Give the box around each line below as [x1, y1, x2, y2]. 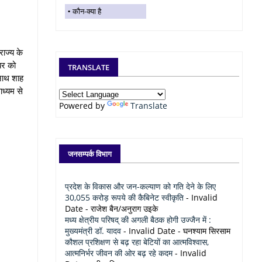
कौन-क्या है [73, 6, 101, 16]
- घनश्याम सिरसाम [175, 225, 230, 236]
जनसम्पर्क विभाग [68, 149, 112, 159]
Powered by [59, 100, 107, 111]
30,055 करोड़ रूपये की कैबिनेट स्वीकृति [65, 192, 184, 203]
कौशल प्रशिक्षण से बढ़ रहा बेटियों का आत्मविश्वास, [65, 236, 209, 247]
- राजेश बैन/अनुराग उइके [83, 203, 158, 214]
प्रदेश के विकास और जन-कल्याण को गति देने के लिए [65, 181, 216, 192]
